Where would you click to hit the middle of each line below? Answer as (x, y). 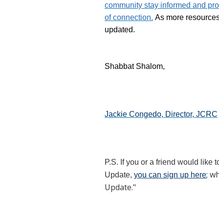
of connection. (129, 17)
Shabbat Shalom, (135, 66)
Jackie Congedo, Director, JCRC (161, 114)
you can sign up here (170, 175)
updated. (121, 30)
